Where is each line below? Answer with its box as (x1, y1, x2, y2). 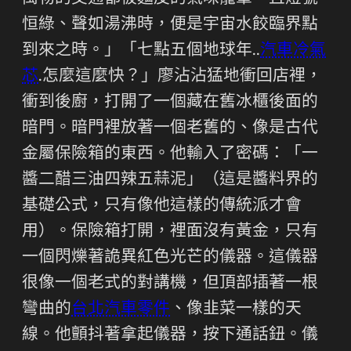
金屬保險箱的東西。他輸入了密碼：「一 (22, 146, 318, 163)
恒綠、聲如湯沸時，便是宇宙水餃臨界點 (22, 16, 318, 34)
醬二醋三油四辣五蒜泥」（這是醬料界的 (22, 172, 318, 189)
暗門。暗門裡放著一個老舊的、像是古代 (22, 120, 318, 137)
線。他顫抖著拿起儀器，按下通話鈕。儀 (22, 327, 318, 344)
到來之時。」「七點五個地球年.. (22, 42, 260, 60)
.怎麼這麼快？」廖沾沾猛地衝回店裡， (38, 68, 322, 85)
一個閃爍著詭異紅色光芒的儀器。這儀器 (22, 249, 318, 266)
